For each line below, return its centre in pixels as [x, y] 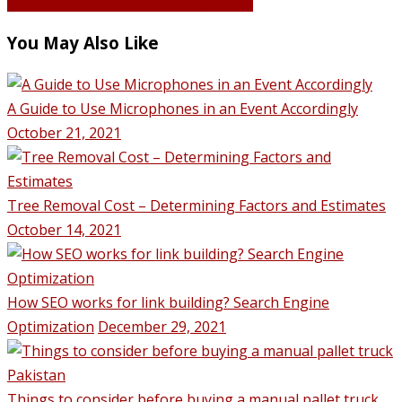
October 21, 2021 [64, 133]
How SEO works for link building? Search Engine [168, 303]
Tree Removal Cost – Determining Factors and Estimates [197, 206]
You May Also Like [83, 43]
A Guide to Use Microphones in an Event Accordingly [183, 109]
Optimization [51, 327]
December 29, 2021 [162, 327]
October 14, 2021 [64, 230]
